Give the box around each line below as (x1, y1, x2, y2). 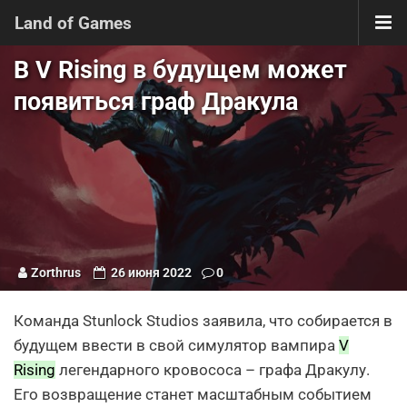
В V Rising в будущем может (14, 55, 347, 84)
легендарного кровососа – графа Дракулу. (55, 361, 370, 379)
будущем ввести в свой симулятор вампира (14, 336, 339, 354)
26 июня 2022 (108, 265, 193, 280)
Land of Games (15, 12, 132, 34)
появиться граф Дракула (14, 87, 298, 116)
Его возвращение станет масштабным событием (14, 385, 372, 403)
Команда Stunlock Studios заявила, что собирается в (14, 312, 392, 330)
